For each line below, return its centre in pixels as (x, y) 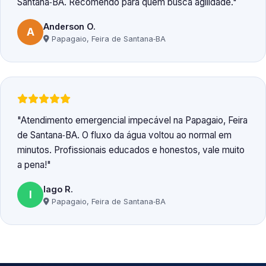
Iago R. (58, 189)
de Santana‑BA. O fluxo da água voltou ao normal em (124, 135)
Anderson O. (69, 26)
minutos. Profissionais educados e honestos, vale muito (131, 150)
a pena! (32, 165)
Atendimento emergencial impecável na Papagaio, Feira (134, 121)
